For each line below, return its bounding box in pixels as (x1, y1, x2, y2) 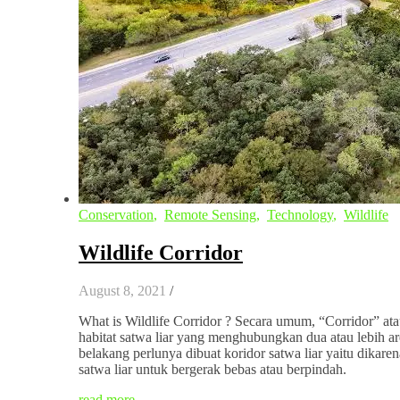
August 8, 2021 (79, 282, 166, 298)
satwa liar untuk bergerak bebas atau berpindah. (79, 361, 346, 377)
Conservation (79, 207, 154, 222)
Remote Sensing (164, 207, 256, 222)
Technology (267, 207, 333, 222)
